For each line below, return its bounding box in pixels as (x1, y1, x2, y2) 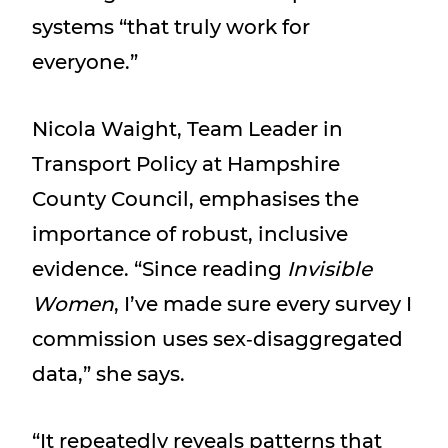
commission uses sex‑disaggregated (32, 327, 403, 351)
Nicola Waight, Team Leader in (32, 117, 343, 141)
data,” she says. (32, 362, 185, 386)
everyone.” (32, 50, 138, 74)
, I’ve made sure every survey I (114, 292, 412, 316)
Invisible (287, 257, 372, 281)
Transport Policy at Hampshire (32, 152, 340, 176)
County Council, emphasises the (32, 187, 359, 211)
